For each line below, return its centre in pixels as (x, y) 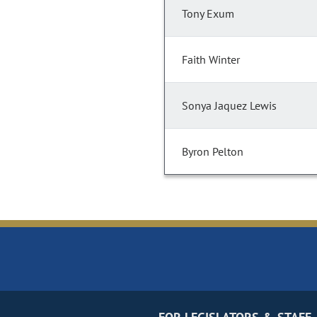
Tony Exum (208, 14)
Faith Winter (211, 60)
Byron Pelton (213, 152)
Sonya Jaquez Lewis (229, 106)
